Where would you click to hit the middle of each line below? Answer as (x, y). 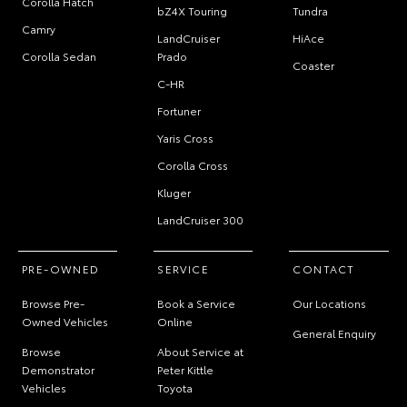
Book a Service (197, 303)
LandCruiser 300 (201, 219)
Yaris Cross (186, 138)
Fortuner (179, 110)
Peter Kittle (186, 369)
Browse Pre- (53, 303)
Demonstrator (58, 369)
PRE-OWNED (61, 268)
